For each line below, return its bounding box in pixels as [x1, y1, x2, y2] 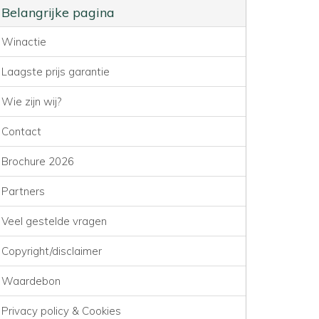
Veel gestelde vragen [1, 214, 107, 228]
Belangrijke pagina [1, 4, 115, 21]
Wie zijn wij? [1, 94, 61, 108]
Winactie [1, 34, 46, 48]
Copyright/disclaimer [1, 244, 102, 258]
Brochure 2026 [1, 154, 74, 168]
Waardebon [1, 273, 61, 288]
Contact [1, 124, 41, 138]
